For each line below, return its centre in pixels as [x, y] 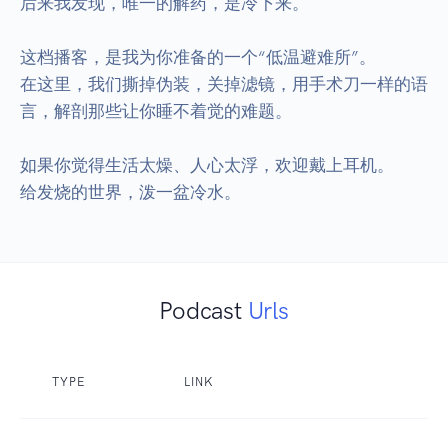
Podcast [203, 311]
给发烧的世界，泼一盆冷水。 [130, 192]
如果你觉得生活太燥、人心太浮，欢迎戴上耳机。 [207, 165]
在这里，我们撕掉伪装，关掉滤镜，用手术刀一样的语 [224, 84]
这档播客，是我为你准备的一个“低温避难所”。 [198, 57]
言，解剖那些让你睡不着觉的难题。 [156, 111]
